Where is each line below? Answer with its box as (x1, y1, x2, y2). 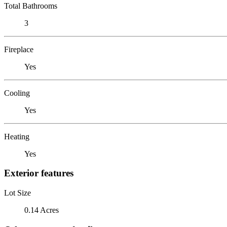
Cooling (4, 88, 30, 97)
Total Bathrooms (4, 1, 57, 10)
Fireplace (4, 45, 33, 54)
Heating (4, 132, 29, 141)
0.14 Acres (24, 205, 59, 214)
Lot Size (4, 188, 31, 197)
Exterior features (4, 168, 73, 179)
